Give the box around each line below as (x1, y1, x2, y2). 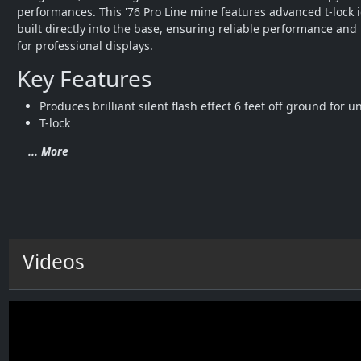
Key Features (17, 63, 151, 94)
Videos (23, 248, 85, 276)
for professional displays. (17, 38, 153, 54)
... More (28, 143, 68, 160)
